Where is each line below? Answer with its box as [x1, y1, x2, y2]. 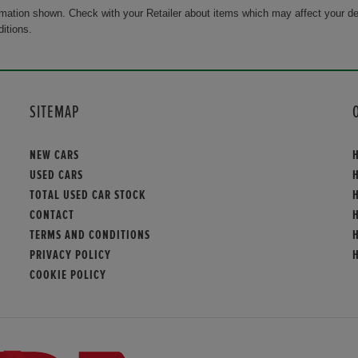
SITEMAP [30, 105, 80, 121]
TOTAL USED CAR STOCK [30, 189, 147, 202]
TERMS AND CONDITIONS [30, 229, 151, 242]
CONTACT [30, 209, 75, 222]
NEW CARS [30, 149, 80, 162]
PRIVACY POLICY [30, 249, 112, 262]
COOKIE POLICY [30, 268, 107, 282]
